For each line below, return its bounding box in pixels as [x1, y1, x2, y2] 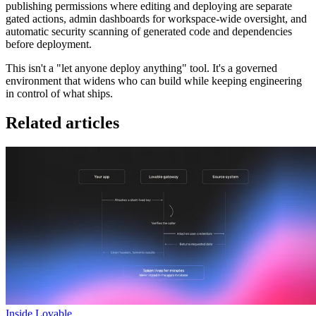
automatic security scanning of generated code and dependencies [6, 25, 292, 37]
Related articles [6, 114, 119, 133]
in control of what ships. [6, 87, 113, 99]
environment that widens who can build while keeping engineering [6, 74, 302, 87]
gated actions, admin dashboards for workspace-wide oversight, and [6, 12, 307, 25]
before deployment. [6, 37, 92, 50]
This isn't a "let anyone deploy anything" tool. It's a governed [6, 61, 277, 74]
